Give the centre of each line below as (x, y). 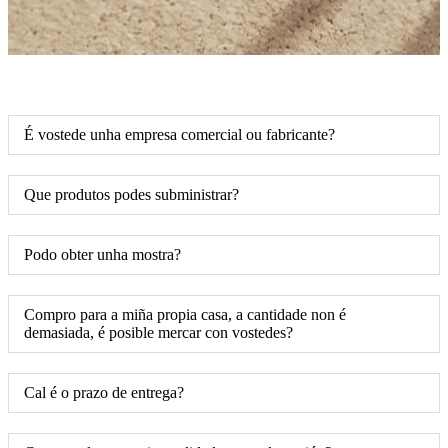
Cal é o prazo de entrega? (104, 392)
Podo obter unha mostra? (102, 254)
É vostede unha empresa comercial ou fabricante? (179, 134)
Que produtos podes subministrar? (131, 194)
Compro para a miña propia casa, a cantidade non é (185, 314)
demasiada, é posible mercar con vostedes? (158, 332)
